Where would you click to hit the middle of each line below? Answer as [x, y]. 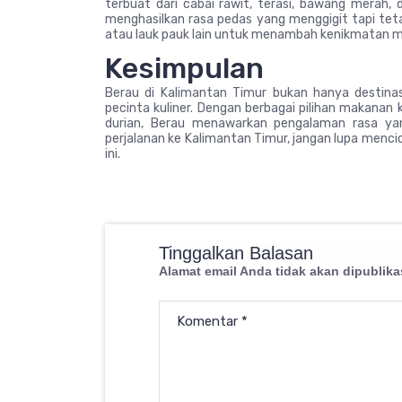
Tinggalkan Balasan [236, 253]
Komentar [209, 321]
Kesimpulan [184, 68]
